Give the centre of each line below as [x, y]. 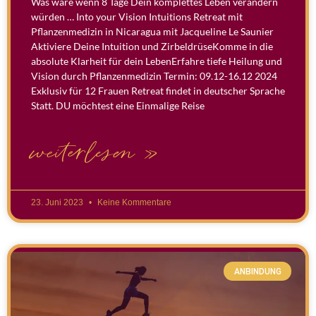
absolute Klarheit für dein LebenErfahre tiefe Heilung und [157, 61]
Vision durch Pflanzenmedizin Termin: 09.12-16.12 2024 [154, 76]
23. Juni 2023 [58, 203]
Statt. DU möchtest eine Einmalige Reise [118, 106]
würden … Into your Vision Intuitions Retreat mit [137, 17]
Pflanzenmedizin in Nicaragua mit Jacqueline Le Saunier [152, 32]
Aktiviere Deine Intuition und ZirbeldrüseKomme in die [152, 47]
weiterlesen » [95, 153]
